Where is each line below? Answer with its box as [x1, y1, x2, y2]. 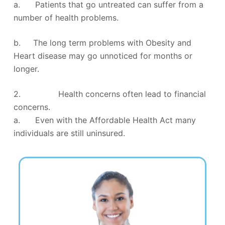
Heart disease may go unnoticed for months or [13, 50, 192, 61]
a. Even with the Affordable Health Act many [13, 115, 196, 125]
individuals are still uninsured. [13, 128, 125, 138]
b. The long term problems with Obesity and [13, 37, 191, 48]
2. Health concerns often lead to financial [13, 88, 206, 99]
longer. [13, 63, 39, 74]
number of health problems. [13, 12, 119, 23]
